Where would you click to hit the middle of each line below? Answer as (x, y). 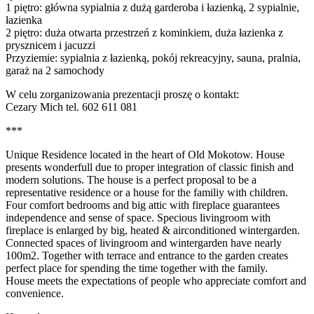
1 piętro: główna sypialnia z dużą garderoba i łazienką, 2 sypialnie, (152, 8)
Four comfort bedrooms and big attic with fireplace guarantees (143, 205)
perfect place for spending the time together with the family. (137, 268)
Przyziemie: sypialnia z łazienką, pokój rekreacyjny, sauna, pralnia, (153, 58)
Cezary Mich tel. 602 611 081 (71, 107)
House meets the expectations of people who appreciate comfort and (156, 281)
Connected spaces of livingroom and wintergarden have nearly (144, 243)
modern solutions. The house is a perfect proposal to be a (131, 180)
